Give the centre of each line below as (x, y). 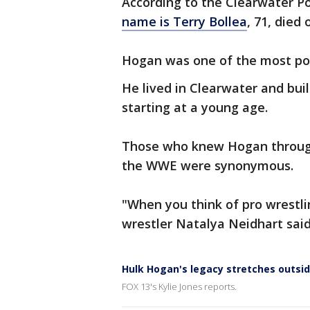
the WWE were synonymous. (208, 165)
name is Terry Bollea (184, 21)
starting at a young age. (195, 107)
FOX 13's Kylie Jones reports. (179, 286)
